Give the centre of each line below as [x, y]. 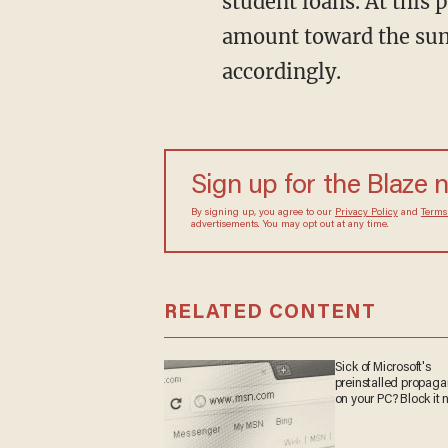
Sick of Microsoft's [382, 367]
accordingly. [281, 71]
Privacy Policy [366, 213]
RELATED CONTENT [269, 312]
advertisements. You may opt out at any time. [289, 225]
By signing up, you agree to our [262, 213]
